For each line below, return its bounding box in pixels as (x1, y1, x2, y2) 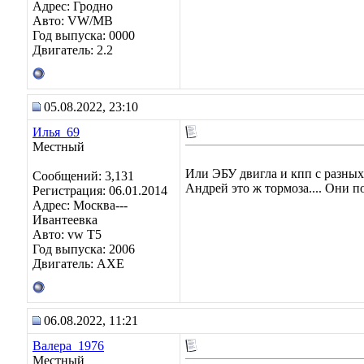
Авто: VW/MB (32, 14, 113, 28)
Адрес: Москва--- (32, 198, 128, 212)
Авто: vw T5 (32, 227, 102, 241)
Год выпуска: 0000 (32, 28, 135, 42)
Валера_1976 (32, 339, 104, 353)
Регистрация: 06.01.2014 (32, 184, 167, 197)
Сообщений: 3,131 (32, 169, 134, 183)
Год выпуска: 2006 (32, 242, 135, 256)
